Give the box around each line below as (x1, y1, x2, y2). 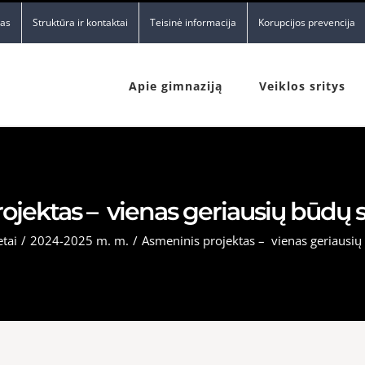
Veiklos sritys (259, 78, 345, 94)
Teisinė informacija (150, 15, 236, 29)
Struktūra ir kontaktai (33, 15, 128, 29)
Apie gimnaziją (129, 78, 222, 94)
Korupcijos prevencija (258, 15, 355, 29)
